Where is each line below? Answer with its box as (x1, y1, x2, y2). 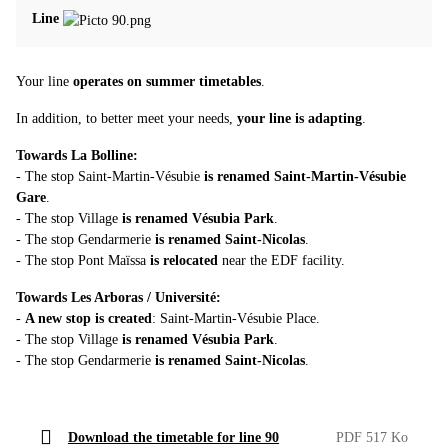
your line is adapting (233, 110, 362, 126)
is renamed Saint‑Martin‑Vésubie (204, 168, 406, 184)
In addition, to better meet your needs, (16, 110, 233, 126)
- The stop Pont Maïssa (16, 252, 150, 268)
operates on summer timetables (73, 73, 261, 89)
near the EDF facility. (218, 252, 345, 268)
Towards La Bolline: (16, 147, 138, 163)
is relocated (150, 252, 218, 268)
